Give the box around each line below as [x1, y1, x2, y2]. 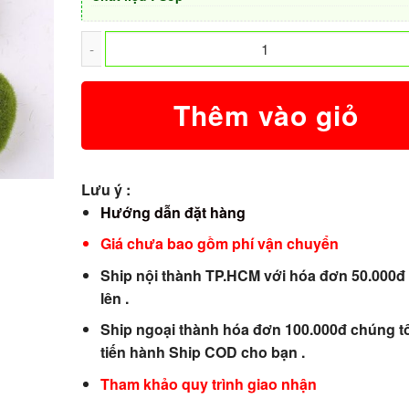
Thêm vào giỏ [173, 95, 359, 135]
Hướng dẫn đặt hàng [100, 201, 246, 223]
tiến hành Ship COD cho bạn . [100, 341, 305, 363]
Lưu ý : [81, 178, 131, 200]
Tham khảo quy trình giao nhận [100, 372, 317, 394]
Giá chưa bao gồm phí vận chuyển [100, 233, 339, 255]
